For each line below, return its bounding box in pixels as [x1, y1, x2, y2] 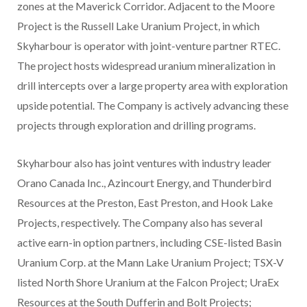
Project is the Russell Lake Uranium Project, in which [17, 19, 260, 33]
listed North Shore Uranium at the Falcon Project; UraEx [17, 275, 279, 289]
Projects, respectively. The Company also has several [17, 216, 262, 230]
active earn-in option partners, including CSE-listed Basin [17, 236, 282, 249]
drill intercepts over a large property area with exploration [17, 79, 288, 93]
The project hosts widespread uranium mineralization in [17, 59, 275, 73]
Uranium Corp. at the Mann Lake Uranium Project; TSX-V [17, 256, 284, 269]
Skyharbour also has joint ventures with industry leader [17, 156, 271, 170]
